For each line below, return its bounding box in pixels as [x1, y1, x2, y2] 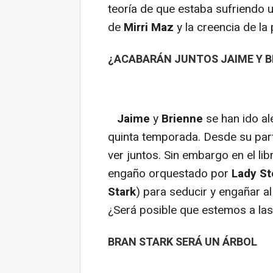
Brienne [161, 110, 203, 127]
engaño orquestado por [108, 165, 232, 182]
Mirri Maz [124, 18, 174, 36]
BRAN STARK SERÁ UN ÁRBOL [108, 233, 257, 250]
